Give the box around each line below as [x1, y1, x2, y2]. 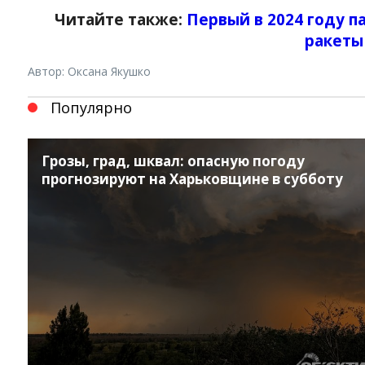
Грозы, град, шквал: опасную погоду [41, 151, 305, 170]
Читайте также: [55, 8, 187, 29]
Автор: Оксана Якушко [27, 63, 151, 79]
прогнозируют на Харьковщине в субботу [41, 169, 343, 188]
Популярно [50, 97, 132, 117]
